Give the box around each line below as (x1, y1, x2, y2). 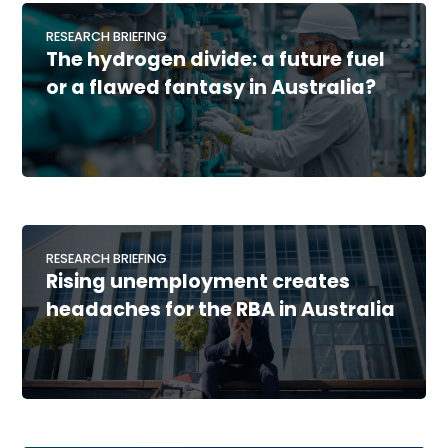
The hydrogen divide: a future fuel (46, 46, 386, 74)
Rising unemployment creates (46, 268, 351, 296)
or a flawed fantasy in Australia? (46, 74, 377, 102)
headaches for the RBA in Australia (46, 296, 396, 324)
